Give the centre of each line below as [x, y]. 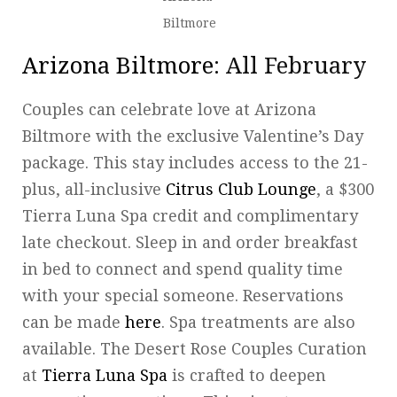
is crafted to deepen [247, 375]
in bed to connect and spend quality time [183, 269]
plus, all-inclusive [94, 189]
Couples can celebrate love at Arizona [169, 109]
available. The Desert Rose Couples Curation [195, 348]
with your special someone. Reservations [183, 295]
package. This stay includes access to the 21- [195, 162]
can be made [74, 322]
